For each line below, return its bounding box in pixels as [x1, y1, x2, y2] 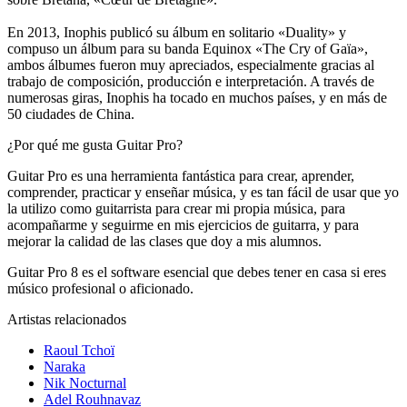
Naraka [44, 359, 85, 375]
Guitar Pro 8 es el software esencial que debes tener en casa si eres [7, 264, 386, 281]
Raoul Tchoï [44, 342, 114, 359]
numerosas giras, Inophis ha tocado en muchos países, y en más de [7, 90, 387, 106]
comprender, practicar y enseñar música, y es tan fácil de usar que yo [7, 184, 399, 201]
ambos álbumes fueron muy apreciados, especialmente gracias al [7, 57, 374, 74]
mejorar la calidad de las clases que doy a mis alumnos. [7, 233, 322, 250]
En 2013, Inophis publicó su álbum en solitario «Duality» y [7, 25, 346, 41]
